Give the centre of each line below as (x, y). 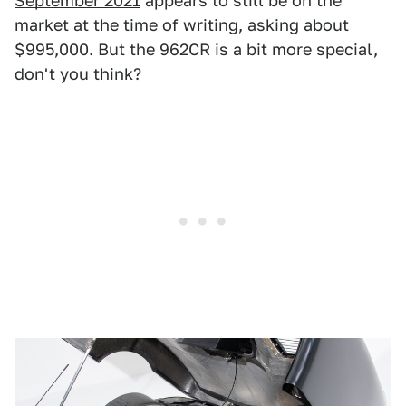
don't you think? (78, 74)
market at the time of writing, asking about (182, 25)
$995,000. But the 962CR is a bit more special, (196, 50)
